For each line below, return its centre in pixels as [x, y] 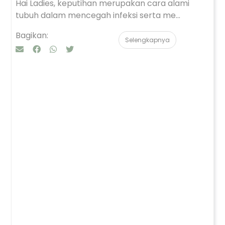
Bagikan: [32, 35]
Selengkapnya [147, 40]
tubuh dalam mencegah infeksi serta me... [98, 15]
